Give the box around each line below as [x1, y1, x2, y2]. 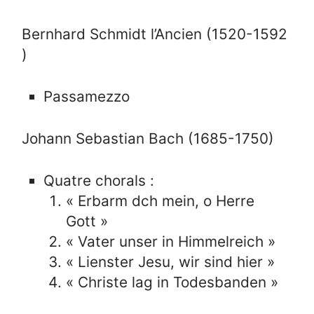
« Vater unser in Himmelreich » [65, 233, 275, 251]
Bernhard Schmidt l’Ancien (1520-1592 [22, 25, 288, 43]
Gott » [65, 212, 108, 231]
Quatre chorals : [43, 172, 155, 190]
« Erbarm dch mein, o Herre [65, 192, 254, 210]
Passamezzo [43, 88, 130, 106]
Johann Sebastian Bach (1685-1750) [22, 130, 275, 148]
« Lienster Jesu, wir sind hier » [65, 253, 275, 271]
